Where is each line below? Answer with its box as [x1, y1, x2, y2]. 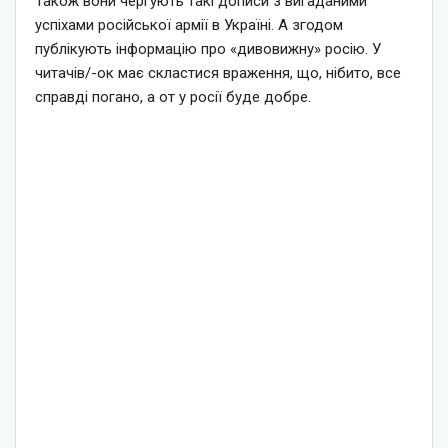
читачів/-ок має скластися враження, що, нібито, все [35, 63, 401, 82]
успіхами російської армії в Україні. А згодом [35, 15, 343, 34]
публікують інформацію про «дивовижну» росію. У [35, 39, 381, 58]
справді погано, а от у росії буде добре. [35, 87, 311, 106]
